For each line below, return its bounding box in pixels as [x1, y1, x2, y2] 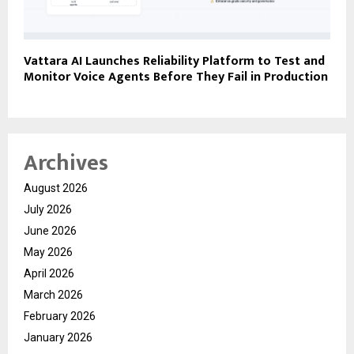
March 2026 [24, 288, 83, 301]
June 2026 [24, 224, 77, 237]
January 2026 [24, 330, 92, 344]
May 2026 [24, 245, 73, 258]
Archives [24, 144, 108, 182]
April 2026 [24, 266, 74, 280]
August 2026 [24, 181, 88, 194]
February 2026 [24, 309, 96, 322]
